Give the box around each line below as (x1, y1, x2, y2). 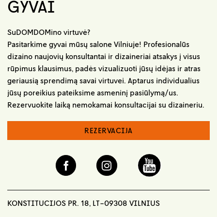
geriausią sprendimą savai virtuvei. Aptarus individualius (7, 75, 200, 85)
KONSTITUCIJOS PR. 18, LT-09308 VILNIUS (7, 198, 160, 208)
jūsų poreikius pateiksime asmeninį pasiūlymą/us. (7, 87, 178, 97)
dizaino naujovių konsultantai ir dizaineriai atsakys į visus (7, 51, 200, 61)
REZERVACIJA (84, 125, 133, 135)
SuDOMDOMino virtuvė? (7, 27, 90, 37)
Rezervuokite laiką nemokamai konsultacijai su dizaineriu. (7, 99, 204, 109)
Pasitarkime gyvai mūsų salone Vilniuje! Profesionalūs (7, 39, 189, 49)
